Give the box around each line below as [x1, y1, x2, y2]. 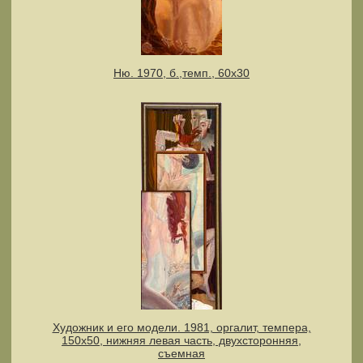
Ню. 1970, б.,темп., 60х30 [113, 66, 250, 80]
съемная [158, 347, 205, 361]
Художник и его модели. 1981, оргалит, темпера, [52, 321, 311, 335]
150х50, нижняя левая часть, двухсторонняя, [62, 334, 301, 348]
